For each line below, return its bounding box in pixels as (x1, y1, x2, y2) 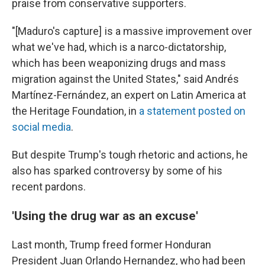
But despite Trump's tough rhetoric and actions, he (12, 148, 248, 161)
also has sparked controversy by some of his (12, 164, 222, 177)
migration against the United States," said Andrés (12, 72, 239, 85)
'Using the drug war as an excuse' (12, 208, 198, 223)
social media (12, 120, 71, 133)
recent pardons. (12, 180, 86, 193)
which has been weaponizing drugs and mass (12, 56, 226, 69)
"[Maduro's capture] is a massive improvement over (12, 24, 252, 37)
